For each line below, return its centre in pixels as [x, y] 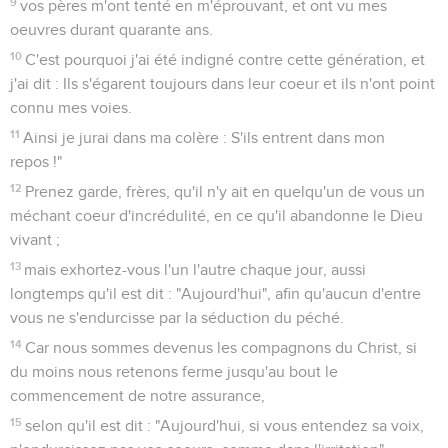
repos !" [36, 161]
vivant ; [35, 239]
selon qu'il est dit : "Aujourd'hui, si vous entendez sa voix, [225, 425]
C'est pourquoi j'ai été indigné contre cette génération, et [225, 59]
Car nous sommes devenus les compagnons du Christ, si [221, 347]
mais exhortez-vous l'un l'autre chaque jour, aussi [195, 269]
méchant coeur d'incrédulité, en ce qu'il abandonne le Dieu [216, 215]
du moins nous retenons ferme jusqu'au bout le [174, 371]
